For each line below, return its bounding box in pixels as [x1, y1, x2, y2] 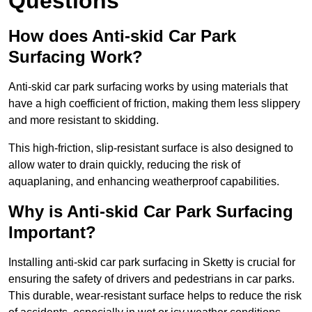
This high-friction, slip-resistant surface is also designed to [8, 142, 293, 155]
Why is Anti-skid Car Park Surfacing [8, 202, 293, 221]
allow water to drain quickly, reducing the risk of [8, 159, 240, 171]
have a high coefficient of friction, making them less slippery [8, 97, 300, 110]
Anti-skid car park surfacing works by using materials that [8, 81, 288, 93]
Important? [8, 223, 96, 242]
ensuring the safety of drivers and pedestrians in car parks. [8, 273, 295, 286]
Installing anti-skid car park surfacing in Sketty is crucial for [8, 256, 295, 269]
